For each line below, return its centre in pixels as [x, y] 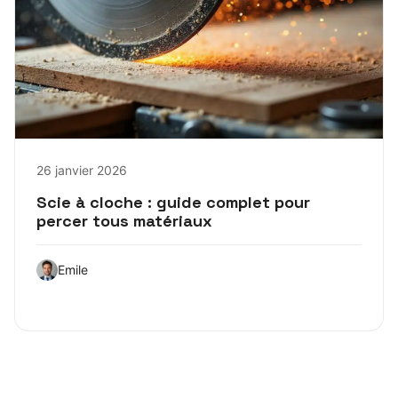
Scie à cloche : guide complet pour [173, 202]
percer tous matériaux [124, 220]
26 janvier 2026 [82, 170]
